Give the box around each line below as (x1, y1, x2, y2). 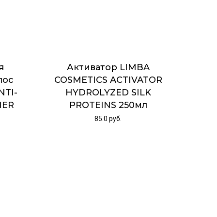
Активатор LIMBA (66, 62, 150, 73)
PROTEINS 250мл (69, 100, 147, 111)
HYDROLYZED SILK (65, 87, 151, 98)
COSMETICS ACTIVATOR (54, 75, 162, 86)
